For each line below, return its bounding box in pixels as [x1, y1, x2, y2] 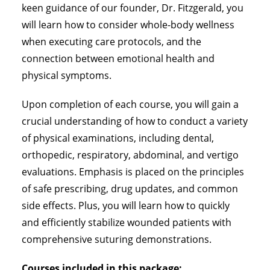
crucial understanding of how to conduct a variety [22, 115, 248, 128]
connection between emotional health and [22, 52, 215, 66]
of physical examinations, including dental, [22, 131, 214, 145]
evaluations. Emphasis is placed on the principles [22, 165, 244, 179]
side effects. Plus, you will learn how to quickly [22, 199, 230, 213]
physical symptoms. [22, 69, 116, 83]
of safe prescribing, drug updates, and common [22, 182, 238, 196]
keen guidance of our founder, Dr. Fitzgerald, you [22, 1, 243, 15]
